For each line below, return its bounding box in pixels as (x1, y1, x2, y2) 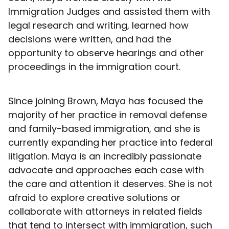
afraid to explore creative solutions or (8, 191, 180, 204)
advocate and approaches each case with (8, 163, 204, 176)
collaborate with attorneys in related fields (8, 204, 202, 218)
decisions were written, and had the (8, 32, 171, 45)
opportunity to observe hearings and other (8, 46, 204, 59)
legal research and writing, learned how (8, 18, 189, 32)
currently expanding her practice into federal (8, 135, 213, 149)
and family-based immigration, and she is (8, 122, 200, 135)
